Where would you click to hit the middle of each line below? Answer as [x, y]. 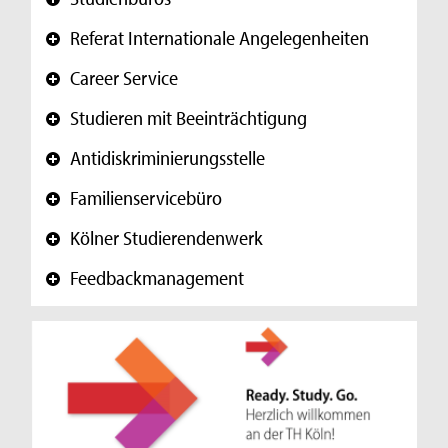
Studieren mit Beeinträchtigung [189, 118]
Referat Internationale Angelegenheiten [220, 38]
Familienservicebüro [146, 198]
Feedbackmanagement [157, 278]
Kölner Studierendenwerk [167, 238]
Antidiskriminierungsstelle [168, 158]
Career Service [124, 78]
